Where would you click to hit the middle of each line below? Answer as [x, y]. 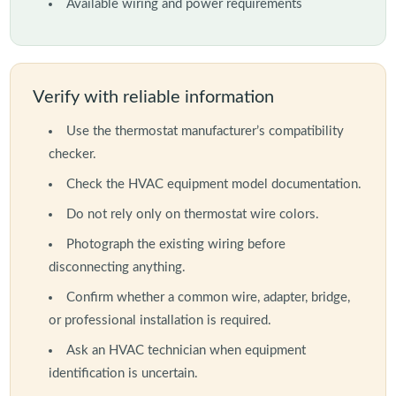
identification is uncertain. [124, 374]
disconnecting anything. [118, 268]
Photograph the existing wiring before [176, 245]
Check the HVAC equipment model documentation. [214, 185]
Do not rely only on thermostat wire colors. [193, 215]
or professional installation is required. [160, 321]
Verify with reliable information [153, 98]
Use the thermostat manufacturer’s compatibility [206, 132]
